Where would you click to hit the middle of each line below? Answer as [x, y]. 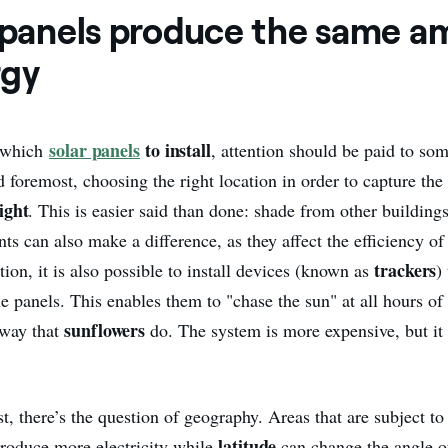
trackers [405, 269]
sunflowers [107, 329]
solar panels [94, 149]
